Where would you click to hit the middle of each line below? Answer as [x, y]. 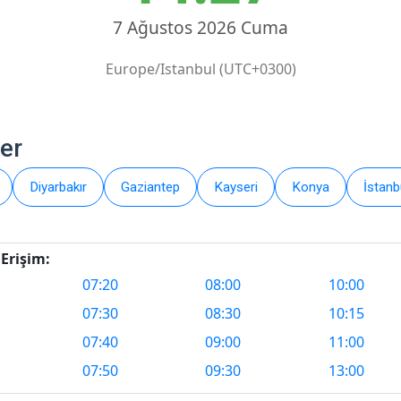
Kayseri [236, 188]
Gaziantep [150, 188]
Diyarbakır [58, 188]
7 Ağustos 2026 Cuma [200, 28]
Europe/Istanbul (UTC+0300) [200, 69]
